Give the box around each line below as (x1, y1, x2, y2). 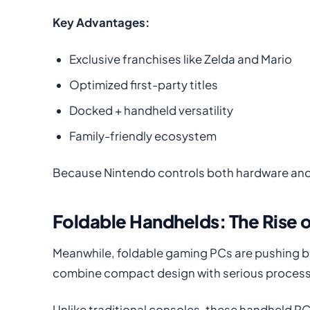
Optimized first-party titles (69, 77, 218, 92)
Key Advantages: (53, 15, 149, 30)
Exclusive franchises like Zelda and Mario (69, 51, 292, 66)
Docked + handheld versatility (69, 102, 233, 118)
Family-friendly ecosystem (69, 128, 217, 143)
